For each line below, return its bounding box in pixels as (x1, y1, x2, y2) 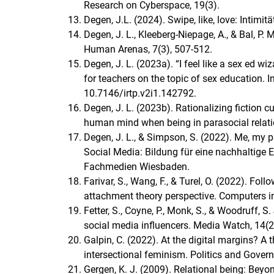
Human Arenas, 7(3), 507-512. (84, 43, 212, 56)
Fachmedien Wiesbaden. (84, 161, 190, 173)
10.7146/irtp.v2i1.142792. (84, 87, 196, 100)
